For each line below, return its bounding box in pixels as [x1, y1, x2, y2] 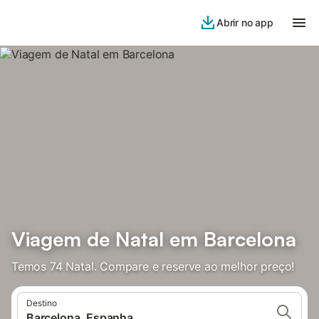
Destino [26, 298, 57, 308]
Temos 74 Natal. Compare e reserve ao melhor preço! [11, 259, 295, 273]
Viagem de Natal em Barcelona [11, 226, 296, 251]
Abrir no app [216, 16, 273, 28]
